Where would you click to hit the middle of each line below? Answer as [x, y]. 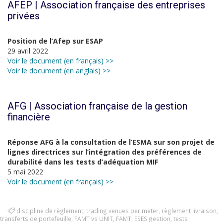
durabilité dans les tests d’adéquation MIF [83, 162]
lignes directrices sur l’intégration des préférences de [105, 152]
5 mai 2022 [25, 172]
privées [24, 16]
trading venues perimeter [122, 211]
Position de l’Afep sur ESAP [55, 41]
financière [29, 117]
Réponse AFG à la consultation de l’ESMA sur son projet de [111, 142]
